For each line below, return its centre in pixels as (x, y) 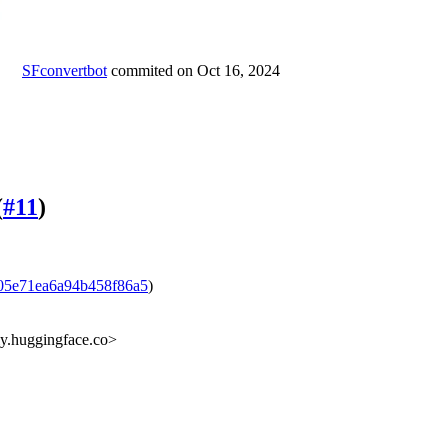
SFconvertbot (64, 71)
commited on (154, 71)
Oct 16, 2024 (238, 71)
